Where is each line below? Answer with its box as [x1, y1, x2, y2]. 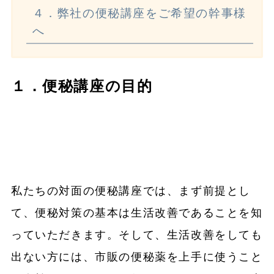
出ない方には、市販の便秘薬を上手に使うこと [10, 251, 263, 264]
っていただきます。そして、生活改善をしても [10, 229, 263, 242]
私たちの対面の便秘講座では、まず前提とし [10, 185, 251, 198]
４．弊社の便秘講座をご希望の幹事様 [32, 7, 246, 20]
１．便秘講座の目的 [10, 78, 153, 95]
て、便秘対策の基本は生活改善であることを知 [10, 207, 263, 220]
